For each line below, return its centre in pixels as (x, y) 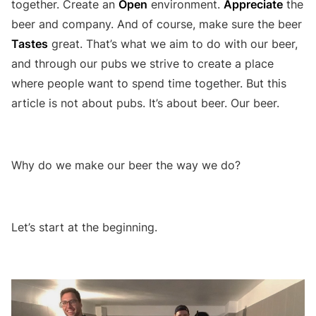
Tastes (30, 43)
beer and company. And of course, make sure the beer (157, 24)
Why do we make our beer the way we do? (126, 165)
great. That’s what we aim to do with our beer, (173, 43)
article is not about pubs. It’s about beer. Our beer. (147, 103)
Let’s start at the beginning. (84, 227)
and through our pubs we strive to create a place (142, 63)
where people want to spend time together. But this (149, 83)
